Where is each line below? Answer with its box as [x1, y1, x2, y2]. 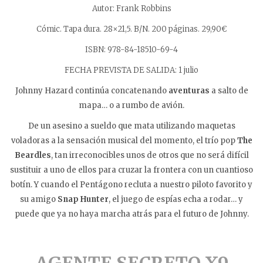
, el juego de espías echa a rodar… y [109, 194, 243, 204]
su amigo [20, 194, 58, 204]
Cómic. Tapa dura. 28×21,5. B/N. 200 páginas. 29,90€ [36, 23, 227, 34]
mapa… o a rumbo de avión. [79, 100, 184, 110]
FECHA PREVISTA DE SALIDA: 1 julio [65, 65, 198, 75]
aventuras [168, 85, 211, 96]
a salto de [211, 85, 248, 96]
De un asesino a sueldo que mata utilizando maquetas [28, 120, 235, 131]
